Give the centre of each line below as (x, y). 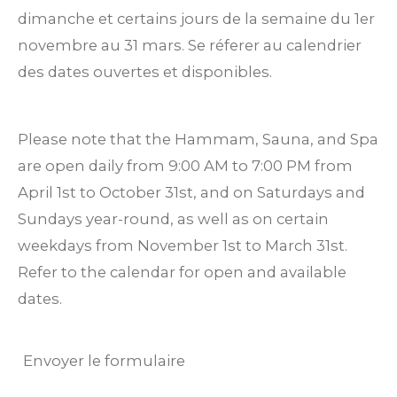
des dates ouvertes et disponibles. (145, 71)
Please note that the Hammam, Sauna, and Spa (198, 140)
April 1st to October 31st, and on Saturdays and (191, 193)
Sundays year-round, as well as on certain (173, 219)
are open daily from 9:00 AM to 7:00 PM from (185, 166)
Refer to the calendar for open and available (182, 272)
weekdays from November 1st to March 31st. (183, 246)
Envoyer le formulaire (104, 361)
